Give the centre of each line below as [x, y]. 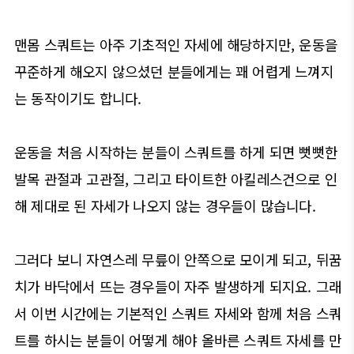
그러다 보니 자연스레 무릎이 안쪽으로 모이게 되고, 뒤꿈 [178, 259]
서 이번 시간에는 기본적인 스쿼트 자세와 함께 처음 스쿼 [178, 313]
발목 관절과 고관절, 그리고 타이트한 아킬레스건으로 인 [176, 178]
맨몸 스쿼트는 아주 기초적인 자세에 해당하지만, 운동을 [176, 44]
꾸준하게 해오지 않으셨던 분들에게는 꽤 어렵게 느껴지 [174, 71]
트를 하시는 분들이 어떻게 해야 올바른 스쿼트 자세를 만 [178, 339]
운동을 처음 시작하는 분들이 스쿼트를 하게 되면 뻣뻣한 [176, 151]
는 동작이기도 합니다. [78, 98]
